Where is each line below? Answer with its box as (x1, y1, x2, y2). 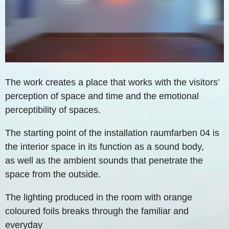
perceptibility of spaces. (5, 104, 101, 115)
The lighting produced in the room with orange (5, 192, 192, 202)
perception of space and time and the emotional (5, 90, 199, 101)
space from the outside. (5, 169, 101, 179)
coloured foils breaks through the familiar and (5, 205, 189, 216)
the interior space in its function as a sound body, (5, 141, 204, 152)
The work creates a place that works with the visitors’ (5, 77, 219, 87)
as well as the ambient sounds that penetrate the (5, 155, 203, 166)
